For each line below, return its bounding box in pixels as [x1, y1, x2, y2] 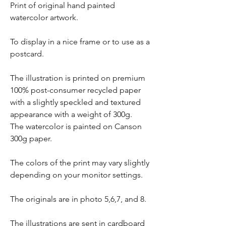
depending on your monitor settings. [10, 170, 143, 180]
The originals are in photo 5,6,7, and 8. [10, 194, 146, 204]
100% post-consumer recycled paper [10, 85, 141, 95]
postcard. [10, 49, 44, 59]
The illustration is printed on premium [10, 73, 145, 83]
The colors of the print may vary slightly [10, 158, 149, 168]
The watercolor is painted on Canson [10, 122, 142, 132]
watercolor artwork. [10, 13, 78, 23]
